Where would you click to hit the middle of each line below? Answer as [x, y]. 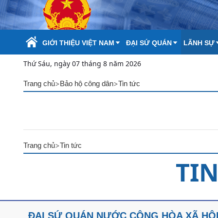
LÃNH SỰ [199, 43]
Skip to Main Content [36, 8]
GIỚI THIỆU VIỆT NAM [78, 43]
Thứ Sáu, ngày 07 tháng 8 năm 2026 [82, 64]
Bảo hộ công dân [87, 83]
